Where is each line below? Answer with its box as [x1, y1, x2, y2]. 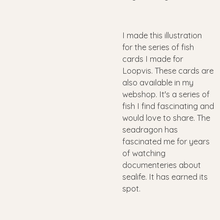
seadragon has [122, 125, 178, 135]
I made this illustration [122, 30, 204, 41]
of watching [122, 148, 165, 159]
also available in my [122, 78, 193, 88]
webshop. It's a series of [122, 89, 210, 100]
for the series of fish [122, 42, 194, 53]
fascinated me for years [122, 137, 210, 147]
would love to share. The [122, 113, 210, 123]
